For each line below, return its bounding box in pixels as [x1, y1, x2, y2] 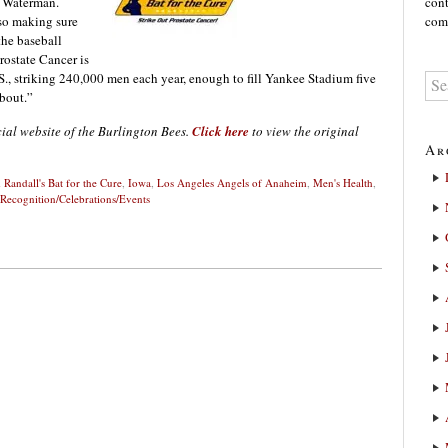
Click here [192, 122, 249, 141]
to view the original [249, 122, 359, 141]
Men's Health [313, 175, 373, 191]
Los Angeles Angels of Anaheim [157, 175, 307, 191]
